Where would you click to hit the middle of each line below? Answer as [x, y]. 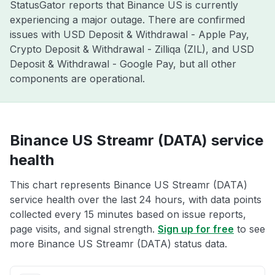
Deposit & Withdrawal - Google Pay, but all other [123, 64]
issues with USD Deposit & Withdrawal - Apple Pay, [130, 34]
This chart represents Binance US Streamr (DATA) [129, 185]
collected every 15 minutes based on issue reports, [128, 214]
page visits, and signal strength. [84, 229]
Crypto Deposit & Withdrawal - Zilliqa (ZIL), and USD [132, 49]
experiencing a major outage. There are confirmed [127, 20]
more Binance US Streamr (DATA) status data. [118, 244]
